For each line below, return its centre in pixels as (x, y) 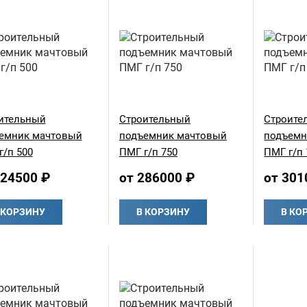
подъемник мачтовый (173, 136)
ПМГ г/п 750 (148, 152)
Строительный (155, 120)
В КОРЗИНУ (163, 212)
